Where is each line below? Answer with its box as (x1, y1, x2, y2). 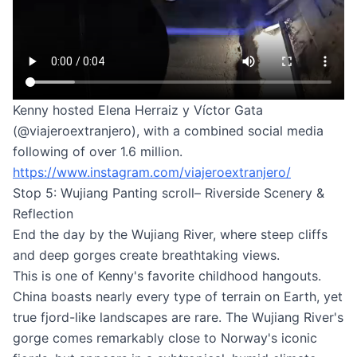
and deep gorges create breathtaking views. (13, 246, 280, 263)
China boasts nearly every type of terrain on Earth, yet (13, 288, 343, 304)
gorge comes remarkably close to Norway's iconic (13, 329, 317, 346)
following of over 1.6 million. (13, 143, 182, 159)
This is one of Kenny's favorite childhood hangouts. (13, 267, 321, 284)
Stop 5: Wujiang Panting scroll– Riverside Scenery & (13, 184, 324, 201)
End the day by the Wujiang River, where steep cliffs (13, 226, 328, 242)
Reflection (13, 205, 73, 222)
